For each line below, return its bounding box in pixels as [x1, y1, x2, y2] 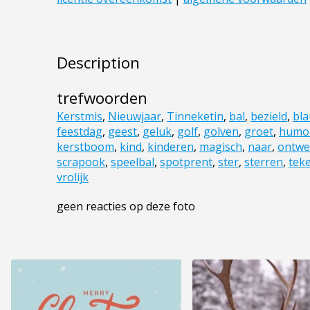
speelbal [111, 154, 154, 170]
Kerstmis [57, 109, 102, 125]
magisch [199, 139, 242, 155]
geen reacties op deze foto [57, 199, 195, 215]
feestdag [57, 124, 102, 140]
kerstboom [57, 139, 114, 155]
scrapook [57, 154, 105, 170]
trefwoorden [57, 87, 147, 109]
